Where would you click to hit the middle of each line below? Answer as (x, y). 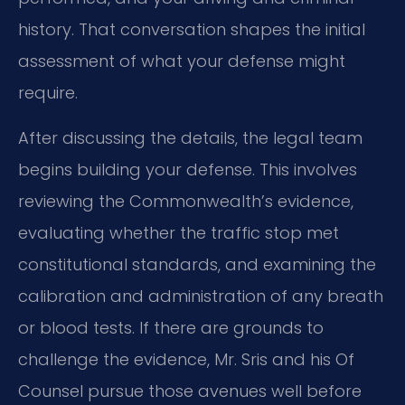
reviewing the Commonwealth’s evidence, (186, 201)
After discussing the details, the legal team (190, 137)
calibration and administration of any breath (201, 296)
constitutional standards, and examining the (197, 264)
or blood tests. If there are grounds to (171, 327)
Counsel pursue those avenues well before (190, 391)
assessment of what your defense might (182, 61)
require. (48, 93)
